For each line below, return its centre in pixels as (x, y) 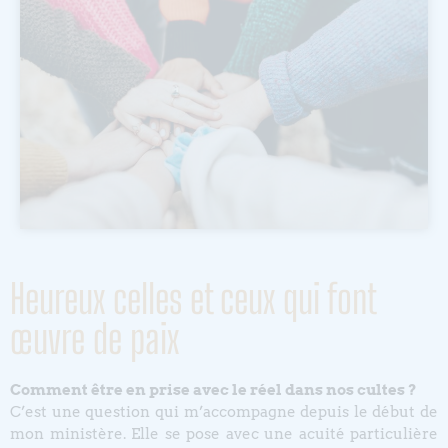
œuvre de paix (94, 339)
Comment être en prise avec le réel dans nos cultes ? (213, 390)
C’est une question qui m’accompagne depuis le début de (224, 412)
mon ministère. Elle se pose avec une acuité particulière (224, 434)
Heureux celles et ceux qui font (192, 299)
